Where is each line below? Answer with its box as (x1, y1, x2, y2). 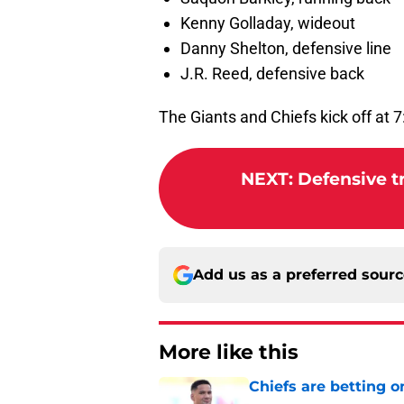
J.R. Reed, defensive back (180, 64, 364, 84)
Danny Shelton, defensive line (180, 39, 391, 59)
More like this (159, 340, 298, 365)
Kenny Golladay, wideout (180, 14, 355, 33)
